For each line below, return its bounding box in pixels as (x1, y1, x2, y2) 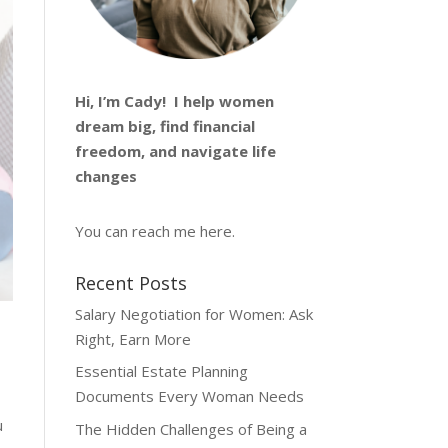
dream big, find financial (74, 115, 255, 136)
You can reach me (74, 220, 200, 241)
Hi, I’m (74, 90, 124, 111)
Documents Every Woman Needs (74, 386, 304, 407)
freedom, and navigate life (74, 140, 276, 161)
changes (74, 165, 141, 186)
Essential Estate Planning (74, 361, 248, 382)
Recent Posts (74, 270, 187, 295)
